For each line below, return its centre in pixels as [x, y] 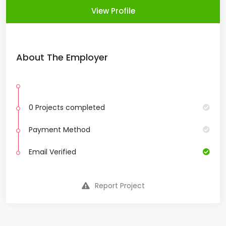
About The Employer [62, 58]
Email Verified [52, 152]
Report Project [120, 186]
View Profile [113, 11]
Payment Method [60, 130]
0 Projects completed [67, 108]
